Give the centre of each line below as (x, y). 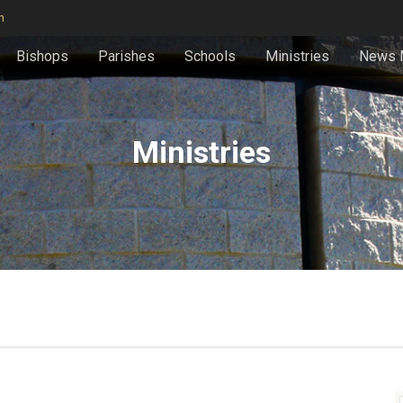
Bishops (42, 56)
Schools (210, 56)
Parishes (126, 56)
